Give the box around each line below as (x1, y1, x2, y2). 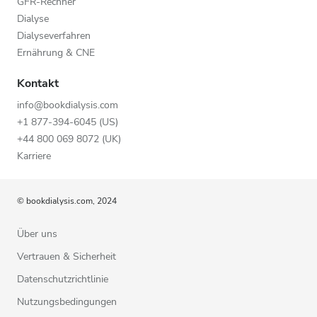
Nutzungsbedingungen (17, 294, 117, 309)
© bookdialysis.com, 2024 (17, 195, 117, 207)
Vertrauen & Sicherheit (17, 249, 116, 263)
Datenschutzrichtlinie (17, 272, 108, 286)
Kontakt (17, 75, 59, 91)
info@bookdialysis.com (17, 98, 118, 112)
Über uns (17, 226, 57, 241)
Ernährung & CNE (17, 45, 95, 59)
